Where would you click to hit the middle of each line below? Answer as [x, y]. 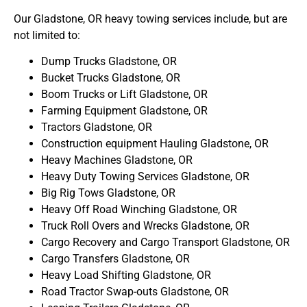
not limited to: [47, 36]
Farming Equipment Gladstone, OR [124, 111]
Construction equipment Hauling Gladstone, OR [155, 144]
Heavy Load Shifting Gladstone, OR [126, 275]
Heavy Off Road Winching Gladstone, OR [139, 210]
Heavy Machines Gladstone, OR [117, 160]
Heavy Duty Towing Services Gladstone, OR [145, 177]
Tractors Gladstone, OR [97, 127]
